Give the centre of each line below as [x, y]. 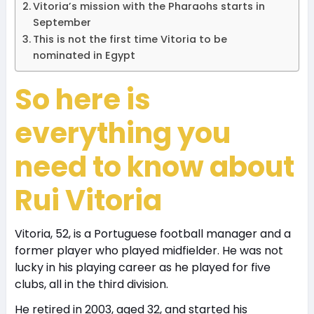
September [63, 23]
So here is [82, 100]
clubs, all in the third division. [91, 285]
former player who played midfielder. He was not [149, 251]
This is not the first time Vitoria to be [130, 40]
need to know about [154, 167]
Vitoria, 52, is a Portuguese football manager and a [152, 234]
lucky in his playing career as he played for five [142, 268]
